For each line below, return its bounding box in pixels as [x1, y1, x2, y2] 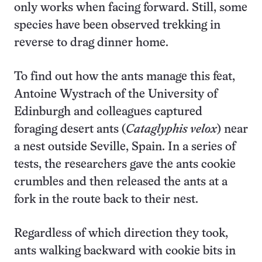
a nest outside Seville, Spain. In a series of [14, 142, 236, 153]
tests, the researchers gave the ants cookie [14, 159, 236, 170]
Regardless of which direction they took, [14, 228, 228, 239]
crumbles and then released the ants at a [14, 177, 227, 188]
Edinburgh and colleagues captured [14, 106, 202, 118]
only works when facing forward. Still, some [14, 2, 247, 13]
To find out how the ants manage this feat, [14, 71, 235, 82]
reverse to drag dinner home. [14, 37, 168, 49]
